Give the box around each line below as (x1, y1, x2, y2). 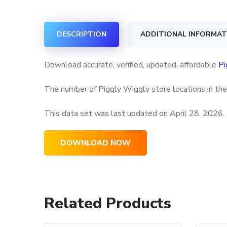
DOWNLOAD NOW (60, 138, 131, 148)
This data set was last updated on (44, 108, 170, 119)
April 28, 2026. (170, 108, 224, 119)
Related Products (44, 193, 171, 214)
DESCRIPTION (57, 29, 106, 39)
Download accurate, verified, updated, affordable (44, 59, 218, 70)
